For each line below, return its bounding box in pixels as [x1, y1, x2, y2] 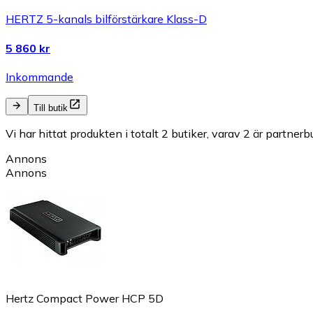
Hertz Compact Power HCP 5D [6, 291, 163, 305]
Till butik [34, 102, 68, 113]
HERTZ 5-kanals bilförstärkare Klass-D [6, 12, 207, 27]
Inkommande [6, 69, 73, 84]
